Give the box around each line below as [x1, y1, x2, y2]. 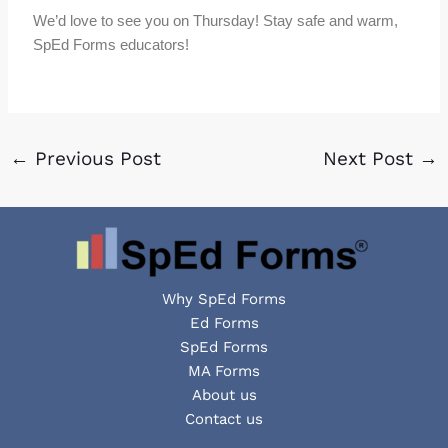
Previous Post [29, 146, 162, 170]
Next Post [322, 146, 419, 170]
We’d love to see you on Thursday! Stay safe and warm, [33, 11, 399, 29]
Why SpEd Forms [162, 289, 286, 308]
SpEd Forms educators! [33, 35, 194, 53]
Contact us [185, 409, 263, 428]
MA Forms [188, 361, 260, 380]
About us [191, 385, 257, 404]
